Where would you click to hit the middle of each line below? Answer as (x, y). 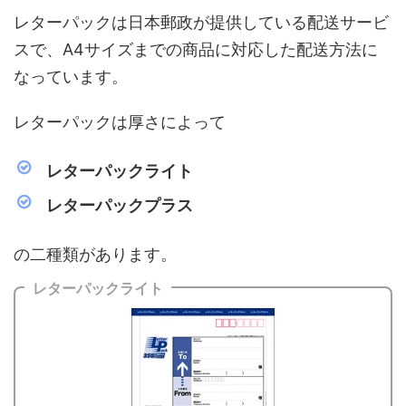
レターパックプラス (120, 205)
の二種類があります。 (95, 254)
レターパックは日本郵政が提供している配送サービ (201, 22)
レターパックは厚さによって (120, 121)
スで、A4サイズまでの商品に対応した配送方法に (196, 49)
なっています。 (71, 76)
